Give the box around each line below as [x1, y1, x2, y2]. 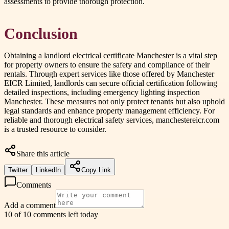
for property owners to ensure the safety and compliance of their [4, 60, 210, 69]
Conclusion [4, 25, 78, 42]
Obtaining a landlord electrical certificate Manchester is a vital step [4, 51, 217, 60]
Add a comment [4, 200, 56, 210]
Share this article [16, 149, 70, 158]
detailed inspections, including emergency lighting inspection [4, 87, 200, 97]
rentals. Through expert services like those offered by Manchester [4, 69, 214, 78]
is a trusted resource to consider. [4, 124, 106, 133]
